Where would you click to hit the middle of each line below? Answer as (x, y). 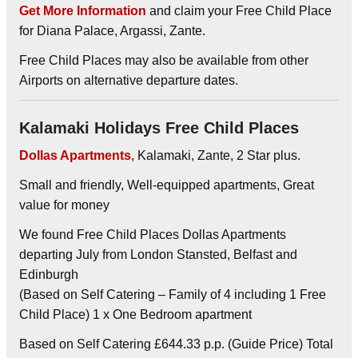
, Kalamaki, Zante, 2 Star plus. (216, 155)
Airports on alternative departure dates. (129, 80)
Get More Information (83, 10)
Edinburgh (49, 274)
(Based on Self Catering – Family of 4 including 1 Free (173, 294)
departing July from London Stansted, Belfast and (158, 254)
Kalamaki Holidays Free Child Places (159, 127)
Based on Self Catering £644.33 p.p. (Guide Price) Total (176, 344)
